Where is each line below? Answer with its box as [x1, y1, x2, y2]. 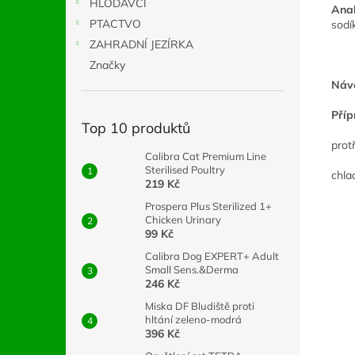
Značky [90, 58, 125, 72]
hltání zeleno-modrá [145, 313, 242, 326]
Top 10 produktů [82, 119, 190, 137]
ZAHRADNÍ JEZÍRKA [90, 37, 193, 52]
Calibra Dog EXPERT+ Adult [145, 250, 279, 262]
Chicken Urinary [145, 213, 221, 226]
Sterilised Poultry [145, 163, 225, 176]
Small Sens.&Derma [145, 263, 239, 276]
